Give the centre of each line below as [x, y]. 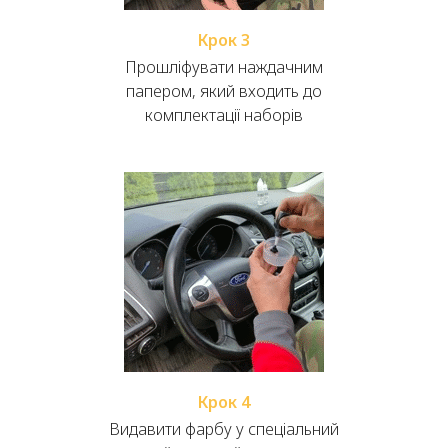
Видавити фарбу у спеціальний [224, 429]
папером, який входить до [224, 91]
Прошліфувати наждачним [224, 67]
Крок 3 [224, 40]
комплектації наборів [224, 115]
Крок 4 [224, 402]
